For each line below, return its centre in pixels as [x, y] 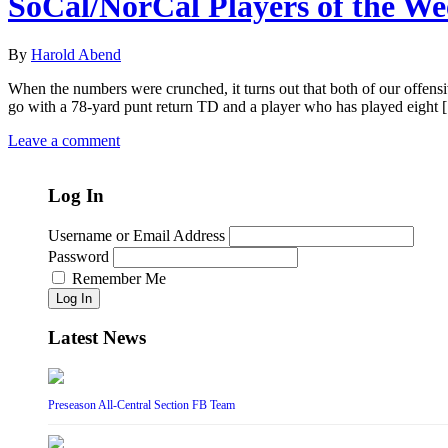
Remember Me [119, 278]
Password [78, 256]
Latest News [97, 338]
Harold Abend [76, 55]
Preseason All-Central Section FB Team [141, 404]
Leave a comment [64, 141]
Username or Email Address [136, 235]
